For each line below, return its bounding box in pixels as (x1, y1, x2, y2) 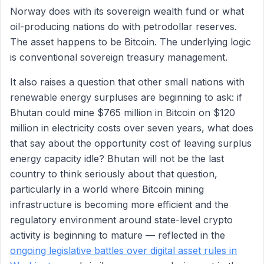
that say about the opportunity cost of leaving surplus (10, 137, 252, 149)
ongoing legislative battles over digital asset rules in (10, 245, 237, 256)
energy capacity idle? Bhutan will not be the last (10, 153, 224, 164)
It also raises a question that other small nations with (10, 76, 245, 88)
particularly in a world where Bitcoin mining (10, 183, 204, 195)
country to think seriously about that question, (10, 168, 217, 180)
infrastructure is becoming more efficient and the (10, 199, 229, 210)
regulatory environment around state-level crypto (10, 214, 233, 226)
